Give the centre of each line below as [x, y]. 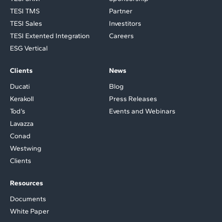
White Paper [29, 212]
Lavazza [22, 124]
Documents [28, 199]
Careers [121, 36]
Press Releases [133, 99]
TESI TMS [25, 11]
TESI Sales [26, 24]
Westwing [26, 149]
